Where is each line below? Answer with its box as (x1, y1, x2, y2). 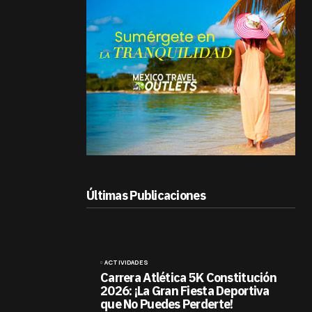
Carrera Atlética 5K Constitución (100, 270, 276, 286)
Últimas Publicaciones (86, 187, 205, 203)
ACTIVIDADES (104, 258, 148, 267)
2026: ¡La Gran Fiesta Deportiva (100, 283, 270, 299)
